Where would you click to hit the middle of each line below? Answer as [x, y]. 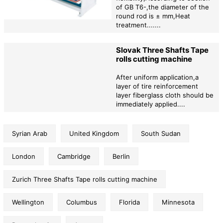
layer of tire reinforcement [157, 86]
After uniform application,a [157, 77]
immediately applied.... [150, 104]
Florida [129, 202]
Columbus [82, 202]
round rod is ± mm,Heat [153, 16]
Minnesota [178, 202]
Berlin [121, 156]
